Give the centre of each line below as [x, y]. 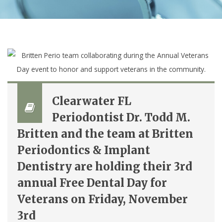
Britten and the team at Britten [105, 134]
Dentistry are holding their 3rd [105, 166]
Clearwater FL [92, 101]
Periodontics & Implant [84, 150]
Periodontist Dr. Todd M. [121, 117]
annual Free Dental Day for [92, 183]
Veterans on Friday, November [103, 199]
